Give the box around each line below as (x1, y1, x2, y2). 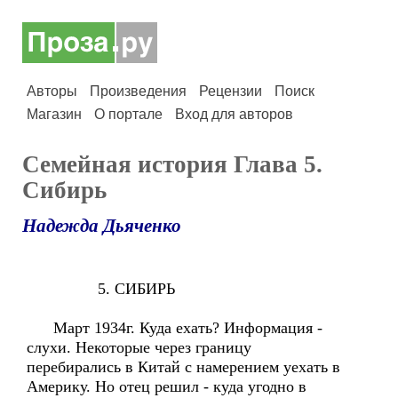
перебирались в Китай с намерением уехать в (27, 358, 340, 376)
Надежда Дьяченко (22, 215, 181, 236)
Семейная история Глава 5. (22, 151, 322, 178)
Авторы (27, 84, 77, 99)
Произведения (90, 84, 187, 99)
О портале (94, 107, 163, 122)
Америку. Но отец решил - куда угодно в (27, 378, 306, 395)
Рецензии (199, 84, 262, 99)
